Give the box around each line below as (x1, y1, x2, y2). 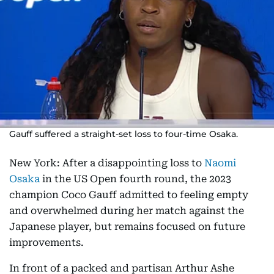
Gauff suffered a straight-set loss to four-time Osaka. (9, 128, 238, 139)
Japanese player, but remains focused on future (9, 221, 245, 232)
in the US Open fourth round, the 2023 (40, 173, 231, 185)
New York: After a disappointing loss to (9, 157, 204, 169)
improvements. (9, 237, 84, 248)
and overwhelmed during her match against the (9, 205, 244, 217)
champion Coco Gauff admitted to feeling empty (9, 189, 248, 201)
